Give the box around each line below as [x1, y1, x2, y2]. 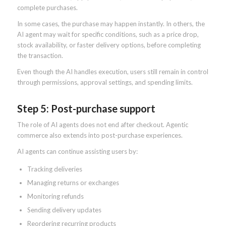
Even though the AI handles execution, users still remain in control [17, 67, 208, 76]
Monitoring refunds [27, 192, 84, 200]
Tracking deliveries [27, 164, 82, 173]
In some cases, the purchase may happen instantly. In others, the [17, 19, 205, 28]
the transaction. [17, 51, 63, 60]
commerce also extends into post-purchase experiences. [17, 131, 183, 139]
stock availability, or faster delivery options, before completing [17, 40, 201, 49]
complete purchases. [17, 3, 78, 12]
